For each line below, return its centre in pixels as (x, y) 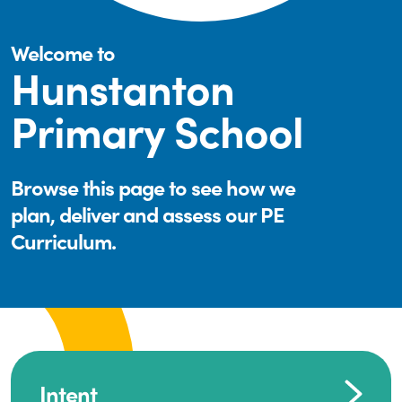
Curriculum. (63, 240)
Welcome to (63, 52)
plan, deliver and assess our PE (147, 214)
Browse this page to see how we (153, 187)
